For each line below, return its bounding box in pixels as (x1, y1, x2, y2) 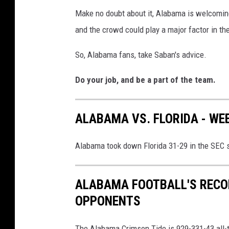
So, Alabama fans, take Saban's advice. (75, 50, 207, 60)
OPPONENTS (75, 193, 141, 209)
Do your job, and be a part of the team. (75, 75, 218, 85)
